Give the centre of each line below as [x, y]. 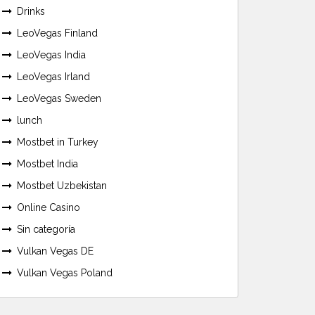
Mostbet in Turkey [58, 142]
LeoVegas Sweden [59, 98]
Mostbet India [47, 163]
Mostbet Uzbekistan [62, 185]
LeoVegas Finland [57, 33]
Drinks [31, 11]
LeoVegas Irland [53, 76]
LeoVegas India [51, 54]
